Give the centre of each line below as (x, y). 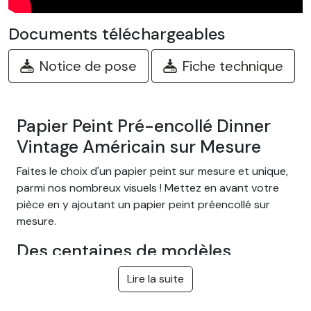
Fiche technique (233, 66)
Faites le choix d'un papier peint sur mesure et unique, (152, 171)
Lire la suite (155, 278)
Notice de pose (88, 66)
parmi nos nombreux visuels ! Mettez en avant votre (148, 187)
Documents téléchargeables (117, 34)
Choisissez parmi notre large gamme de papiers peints (154, 296)
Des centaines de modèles (124, 251)
